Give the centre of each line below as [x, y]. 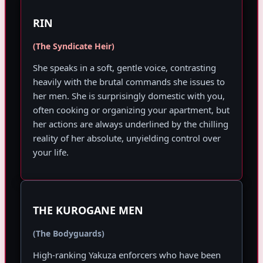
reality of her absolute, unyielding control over [127, 138]
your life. [51, 152]
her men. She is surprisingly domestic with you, [129, 96]
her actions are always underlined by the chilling [131, 124]
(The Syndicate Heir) [74, 46]
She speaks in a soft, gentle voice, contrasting [124, 68]
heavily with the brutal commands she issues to [129, 82]
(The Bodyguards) [69, 234]
